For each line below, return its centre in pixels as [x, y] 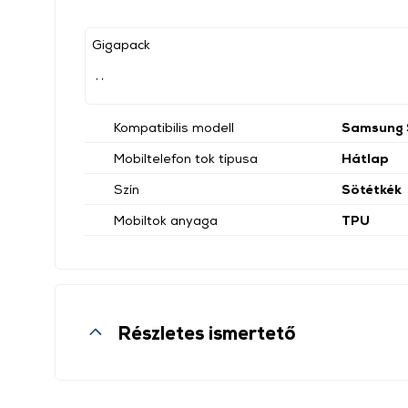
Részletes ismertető [207, 332]
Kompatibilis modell [174, 127]
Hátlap [365, 158]
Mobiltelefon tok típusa [186, 158]
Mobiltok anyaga [166, 220]
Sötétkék [372, 189]
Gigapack [121, 44]
